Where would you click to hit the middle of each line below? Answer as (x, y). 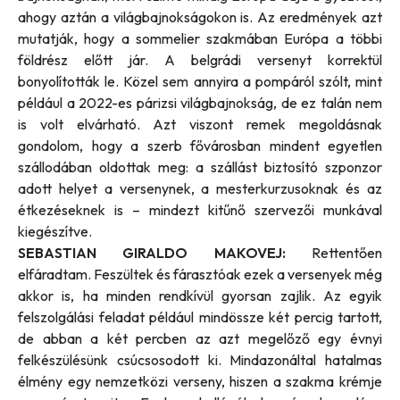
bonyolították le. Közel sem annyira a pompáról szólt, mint (200, 81)
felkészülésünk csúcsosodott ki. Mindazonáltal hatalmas (200, 359)
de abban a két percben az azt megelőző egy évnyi (200, 338)
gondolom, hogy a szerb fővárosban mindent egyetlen (200, 145)
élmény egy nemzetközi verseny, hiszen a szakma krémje (200, 381)
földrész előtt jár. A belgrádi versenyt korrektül (200, 59)
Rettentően (347, 252)
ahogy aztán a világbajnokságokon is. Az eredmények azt (200, 17)
